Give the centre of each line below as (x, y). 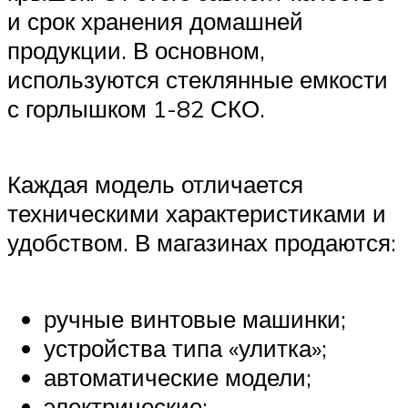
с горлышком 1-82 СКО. (136, 109)
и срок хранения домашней (155, 21)
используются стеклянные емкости (198, 80)
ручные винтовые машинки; (195, 318)
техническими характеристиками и (197, 214)
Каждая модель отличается (155, 184)
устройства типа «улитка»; (185, 347)
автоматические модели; (178, 377)
